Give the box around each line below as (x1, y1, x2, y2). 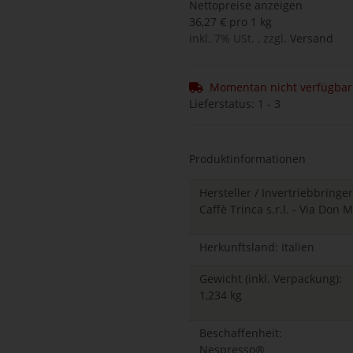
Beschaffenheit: (199, 325, 282, 341)
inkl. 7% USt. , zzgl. (189, 31, 290, 46)
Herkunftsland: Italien (199, 240, 314, 255)
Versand (290, 31, 333, 46)
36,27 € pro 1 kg (189, 14, 272, 30)
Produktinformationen (189, 151, 306, 167)
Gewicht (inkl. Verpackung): (199, 271, 342, 287)
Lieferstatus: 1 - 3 (189, 96, 281, 112)
